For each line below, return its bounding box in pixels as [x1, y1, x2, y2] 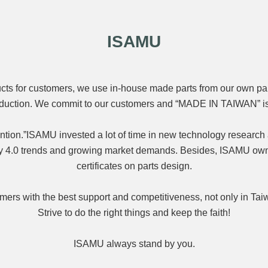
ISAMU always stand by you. [73, 239, 195, 249]
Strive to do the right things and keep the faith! [38, 208, 230, 218]
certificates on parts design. [76, 161, 192, 172]
